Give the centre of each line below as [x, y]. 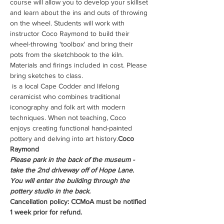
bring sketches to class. [46, 75]
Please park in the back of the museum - [73, 159]
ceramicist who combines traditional [66, 96]
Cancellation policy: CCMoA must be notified [79, 201]
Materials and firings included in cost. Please [79, 65]
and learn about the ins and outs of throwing [80, 12]
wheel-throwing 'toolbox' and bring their [72, 44]
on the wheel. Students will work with [68, 23]
